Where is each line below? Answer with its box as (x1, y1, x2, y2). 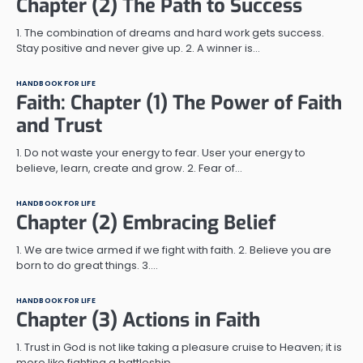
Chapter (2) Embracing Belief (16, 209, 275, 236)
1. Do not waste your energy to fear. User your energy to (16, 144, 305, 160)
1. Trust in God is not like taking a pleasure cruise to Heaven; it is (16, 339, 342, 355)
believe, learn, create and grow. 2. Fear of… (16, 160, 242, 176)
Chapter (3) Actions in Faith (16, 306, 260, 333)
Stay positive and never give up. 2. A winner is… (16, 40, 260, 56)
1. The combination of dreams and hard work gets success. (16, 24, 324, 41)
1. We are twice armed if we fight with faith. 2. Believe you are (16, 241, 331, 258)
